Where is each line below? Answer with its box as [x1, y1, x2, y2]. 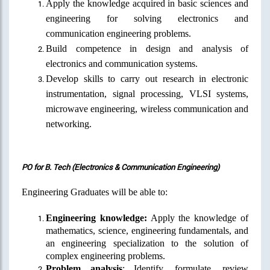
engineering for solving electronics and [46, 13, 248, 24]
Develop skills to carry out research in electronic [46, 73, 248, 84]
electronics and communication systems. [46, 58, 198, 69]
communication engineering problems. [46, 28, 191, 39]
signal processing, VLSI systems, [112, 88, 248, 99]
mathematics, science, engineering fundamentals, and [46, 225, 248, 236]
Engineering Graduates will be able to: [22, 186, 168, 197]
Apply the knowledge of [146, 212, 249, 223]
